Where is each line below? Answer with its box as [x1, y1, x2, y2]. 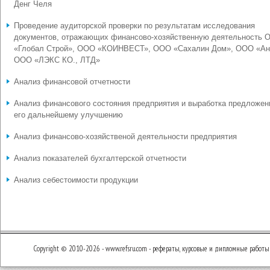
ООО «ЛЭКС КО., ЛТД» [14, 55, 100, 64]
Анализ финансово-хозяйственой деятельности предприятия [14, 132, 237, 141]
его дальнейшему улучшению [14, 110, 123, 119]
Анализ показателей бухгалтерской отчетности [14, 154, 186, 163]
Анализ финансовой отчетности [14, 77, 130, 86]
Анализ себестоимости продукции [14, 175, 138, 184]
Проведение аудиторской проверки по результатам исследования [14, 21, 255, 30]
